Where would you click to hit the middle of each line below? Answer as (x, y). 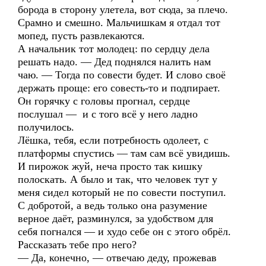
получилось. (46, 127)
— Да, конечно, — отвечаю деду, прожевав (117, 258)
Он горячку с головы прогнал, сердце (104, 101)
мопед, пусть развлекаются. (81, 36)
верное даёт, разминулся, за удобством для (115, 218)
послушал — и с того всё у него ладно (108, 114)
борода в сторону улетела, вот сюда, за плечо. (123, 9)
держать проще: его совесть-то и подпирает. (119, 88)
